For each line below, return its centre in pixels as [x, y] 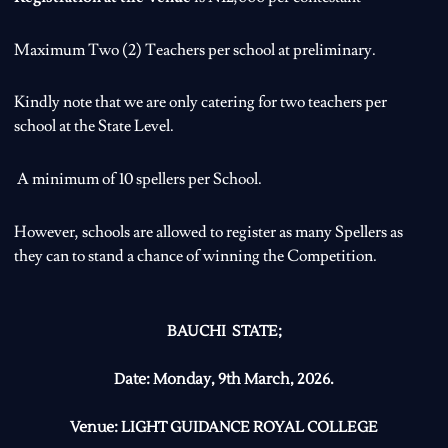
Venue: [94, 428]
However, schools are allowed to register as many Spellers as [208, 231]
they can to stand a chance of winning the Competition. [195, 255]
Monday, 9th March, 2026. [242, 379]
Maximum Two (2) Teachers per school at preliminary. [194, 49]
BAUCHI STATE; [224, 331]
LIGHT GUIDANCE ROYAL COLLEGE [248, 428]
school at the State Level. [93, 126]
